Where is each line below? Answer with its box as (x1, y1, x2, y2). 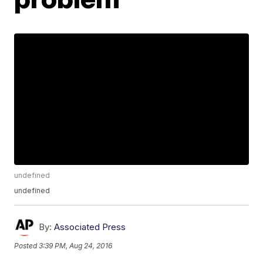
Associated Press (54, 221, 126, 233)
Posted (14, 241, 39, 250)
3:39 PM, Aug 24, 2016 (39, 241, 113, 250)
